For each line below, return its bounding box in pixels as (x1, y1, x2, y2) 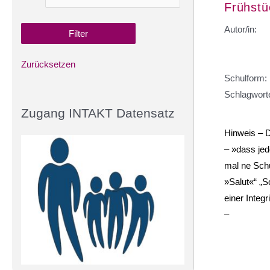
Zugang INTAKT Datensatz (21, 106, 175, 121)
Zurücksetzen (21, 59, 75, 70)
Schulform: (224, 72, 267, 83)
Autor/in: (224, 24, 257, 34)
